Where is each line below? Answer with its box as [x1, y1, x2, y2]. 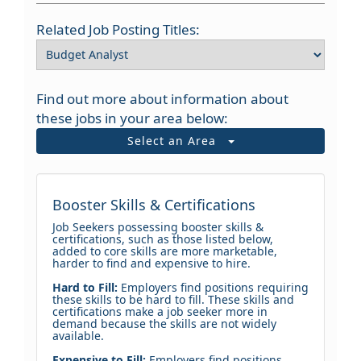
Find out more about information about [36, 89, 288, 108]
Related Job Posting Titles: [36, 19, 200, 39]
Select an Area [127, 132, 228, 148]
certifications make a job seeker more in [52, 303, 268, 319]
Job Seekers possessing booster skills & [52, 218, 263, 234]
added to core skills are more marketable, [52, 243, 277, 259]
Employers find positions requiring [121, 279, 309, 295]
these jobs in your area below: [36, 108, 228, 127]
